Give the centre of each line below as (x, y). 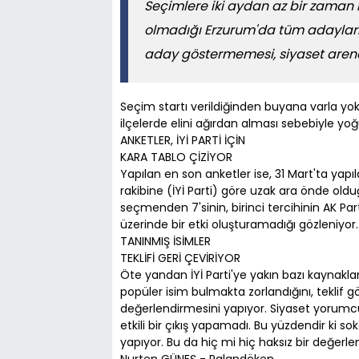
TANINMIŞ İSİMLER (167, 241)
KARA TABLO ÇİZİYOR (176, 157)
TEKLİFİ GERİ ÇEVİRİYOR (180, 258)
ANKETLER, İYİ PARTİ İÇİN (184, 140)
